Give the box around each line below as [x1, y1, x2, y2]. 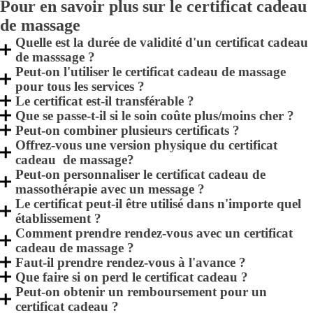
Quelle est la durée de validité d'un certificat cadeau [15, 35, 309, 50]
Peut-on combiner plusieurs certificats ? [15, 123, 240, 138]
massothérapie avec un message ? [15, 182, 205, 196]
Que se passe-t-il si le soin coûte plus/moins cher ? [15, 108, 295, 123]
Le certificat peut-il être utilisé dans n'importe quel [15, 196, 302, 211]
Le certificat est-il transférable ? [15, 94, 195, 108]
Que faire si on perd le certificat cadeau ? [15, 270, 249, 284]
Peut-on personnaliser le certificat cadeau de [15, 167, 266, 182]
